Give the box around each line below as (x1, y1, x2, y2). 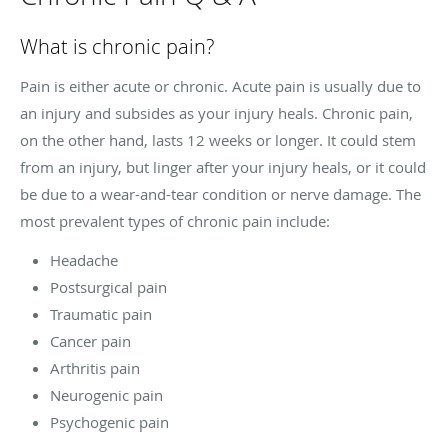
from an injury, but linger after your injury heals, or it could (20, 156, 426, 177)
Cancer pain (50, 330, 131, 351)
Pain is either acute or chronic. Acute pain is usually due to (20, 75, 421, 96)
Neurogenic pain (50, 384, 163, 405)
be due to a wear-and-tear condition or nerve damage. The (20, 183, 421, 204)
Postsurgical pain (50, 276, 167, 297)
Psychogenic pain (50, 411, 173, 432)
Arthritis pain (50, 357, 140, 378)
